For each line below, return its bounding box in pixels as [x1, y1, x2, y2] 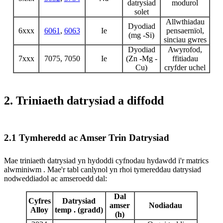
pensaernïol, [166, 26, 204, 35]
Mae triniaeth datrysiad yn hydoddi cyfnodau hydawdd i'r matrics [4, 156, 209, 165]
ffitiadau [172, 54, 198, 63]
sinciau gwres [163, 35, 207, 44]
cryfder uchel [164, 63, 206, 72]
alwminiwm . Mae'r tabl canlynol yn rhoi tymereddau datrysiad [4, 165, 201, 174]
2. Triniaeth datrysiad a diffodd [4, 94, 164, 108]
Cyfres [28, 197, 51, 206]
